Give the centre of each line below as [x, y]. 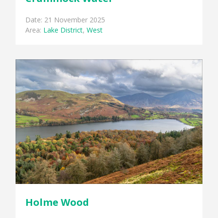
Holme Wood [57, 202]
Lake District [63, 30]
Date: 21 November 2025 [65, 20]
